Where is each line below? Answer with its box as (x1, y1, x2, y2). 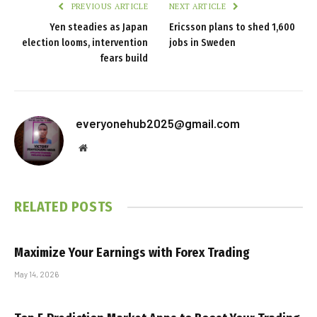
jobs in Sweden (169, 37, 236, 49)
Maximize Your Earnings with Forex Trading (14, 245, 250, 260)
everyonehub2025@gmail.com (76, 116, 240, 130)
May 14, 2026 (14, 270, 59, 279)
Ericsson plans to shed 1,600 (169, 21, 295, 33)
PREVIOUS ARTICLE (69, 1, 148, 11)
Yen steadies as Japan (50, 21, 148, 33)
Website (86, 142, 118, 152)
